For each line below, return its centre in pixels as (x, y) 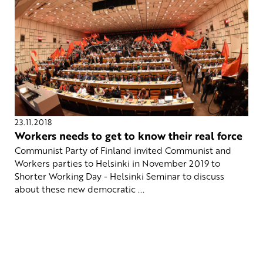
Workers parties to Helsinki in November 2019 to (117, 163)
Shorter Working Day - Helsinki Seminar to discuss (119, 176)
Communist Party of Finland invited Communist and (123, 151)
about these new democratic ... (80, 189)
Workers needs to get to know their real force (129, 135)
